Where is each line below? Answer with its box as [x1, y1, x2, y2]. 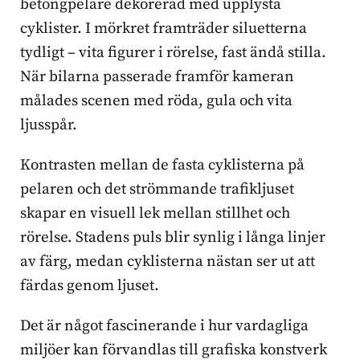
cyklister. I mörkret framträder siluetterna [20, 18, 307, 38]
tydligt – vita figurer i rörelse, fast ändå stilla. [20, 43, 326, 62]
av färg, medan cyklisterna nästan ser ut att [20, 252, 315, 271]
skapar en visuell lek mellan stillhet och [20, 203, 290, 223]
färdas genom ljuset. [20, 276, 159, 295]
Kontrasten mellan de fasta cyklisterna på [20, 155, 305, 174]
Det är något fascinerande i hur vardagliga [20, 316, 309, 335]
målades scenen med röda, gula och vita [20, 91, 292, 110]
